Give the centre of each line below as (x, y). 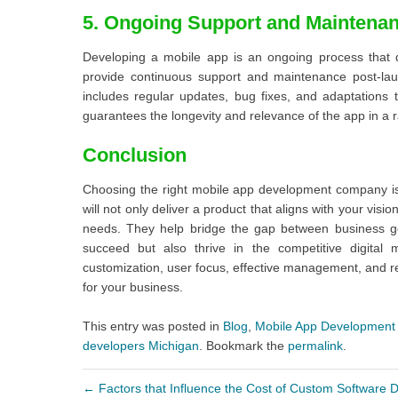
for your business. (133, 287)
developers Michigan (141, 346)
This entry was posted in (153, 326)
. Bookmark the (243, 346)
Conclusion (135, 155)
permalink (315, 346)
